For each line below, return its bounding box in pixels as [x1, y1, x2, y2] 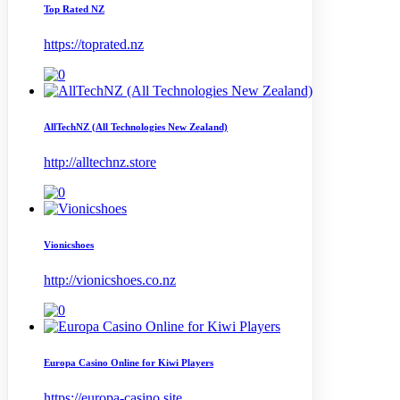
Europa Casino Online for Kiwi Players [44, 356, 213, 368]
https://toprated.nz [44, 36, 144, 52]
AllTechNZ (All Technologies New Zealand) [44, 121, 228, 132]
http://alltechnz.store [44, 154, 156, 170]
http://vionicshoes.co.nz [44, 271, 176, 287]
